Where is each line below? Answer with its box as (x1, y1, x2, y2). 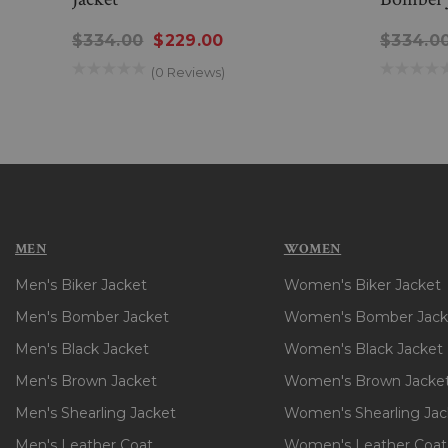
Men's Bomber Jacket (15, 308, 169, 327)
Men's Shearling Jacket (15, 404, 176, 423)
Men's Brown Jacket (15, 372, 157, 391)
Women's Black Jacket (283, 340, 443, 359)
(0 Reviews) (151, 64, 225, 81)
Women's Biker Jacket (283, 276, 441, 295)
